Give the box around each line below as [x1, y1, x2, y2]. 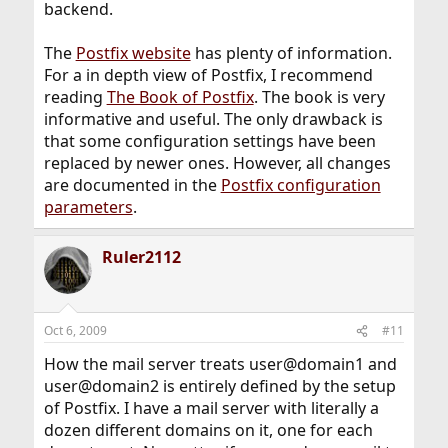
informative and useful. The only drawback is [43, 108, 383, 131]
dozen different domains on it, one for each [43, 419, 373, 442]
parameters [43, 196, 133, 219]
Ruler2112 [101, 246, 181, 269]
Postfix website [75, 42, 191, 65]
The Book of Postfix [106, 86, 254, 109]
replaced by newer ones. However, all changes [43, 152, 391, 175]
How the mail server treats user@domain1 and [43, 353, 397, 376]
